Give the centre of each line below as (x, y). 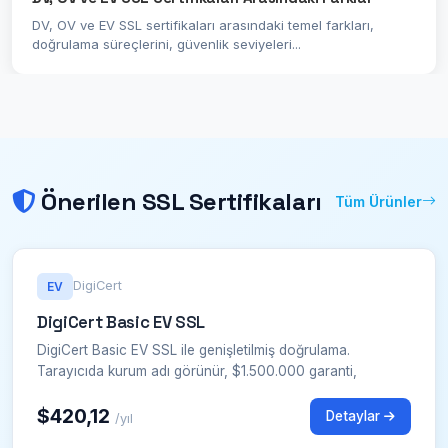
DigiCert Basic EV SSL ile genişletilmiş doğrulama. (193, 349)
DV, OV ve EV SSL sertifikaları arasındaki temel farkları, (203, 24)
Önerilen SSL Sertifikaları (178, 201)
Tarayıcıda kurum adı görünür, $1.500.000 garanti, (197, 370)
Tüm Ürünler (378, 201)
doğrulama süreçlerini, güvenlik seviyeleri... (166, 43)
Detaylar (355, 415)
